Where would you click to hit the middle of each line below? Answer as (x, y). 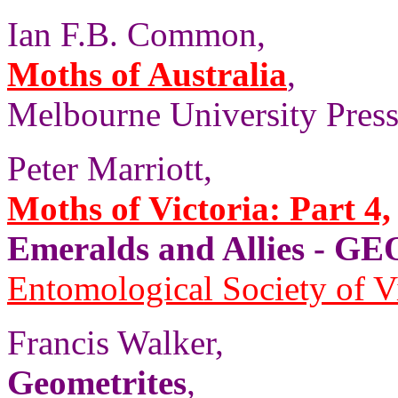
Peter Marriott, (110, 168)
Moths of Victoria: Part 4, (199, 208)
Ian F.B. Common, (136, 34)
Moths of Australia (147, 74)
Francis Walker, (115, 342)
